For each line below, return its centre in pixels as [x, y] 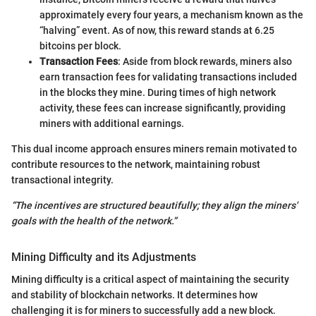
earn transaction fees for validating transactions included [168, 77]
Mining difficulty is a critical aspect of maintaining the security [150, 280]
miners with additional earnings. [112, 123]
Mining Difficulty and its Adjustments [104, 257]
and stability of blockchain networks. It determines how [134, 295]
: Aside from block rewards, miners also [205, 61]
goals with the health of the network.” [94, 220]
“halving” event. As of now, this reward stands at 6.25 [157, 30]
